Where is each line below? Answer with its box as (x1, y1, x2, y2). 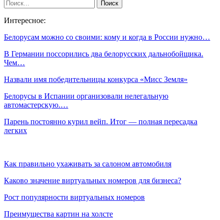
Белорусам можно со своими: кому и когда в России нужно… (4, 32, 210, 41)
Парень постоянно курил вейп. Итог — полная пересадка (4, 117, 197, 126)
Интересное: (4, 16, 46, 25)
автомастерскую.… (4, 100, 68, 109)
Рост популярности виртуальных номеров (4, 192, 145, 201)
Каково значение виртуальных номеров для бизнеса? (4, 176, 181, 185)
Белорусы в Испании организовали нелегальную (4, 91, 168, 100)
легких (4, 126, 27, 135)
